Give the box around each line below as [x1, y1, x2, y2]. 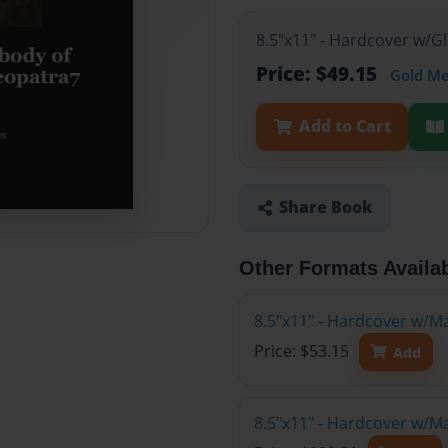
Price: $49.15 [256, 60, 382, 88]
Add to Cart [298, 115, 391, 138]
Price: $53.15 [253, 340, 353, 363]
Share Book [278, 196, 373, 219]
